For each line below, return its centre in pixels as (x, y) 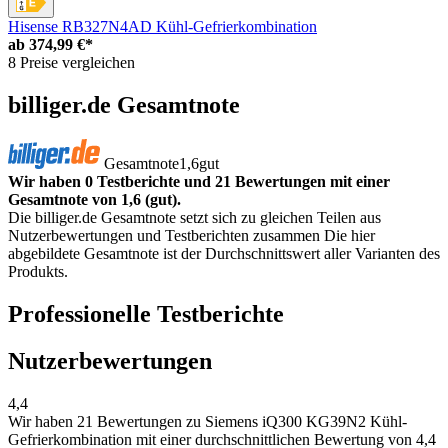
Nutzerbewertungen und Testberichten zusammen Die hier (191, 235)
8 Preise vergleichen (71, 62)
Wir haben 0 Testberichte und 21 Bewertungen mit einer (199, 181)
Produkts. (38, 271)
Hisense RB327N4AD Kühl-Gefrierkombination (162, 26)
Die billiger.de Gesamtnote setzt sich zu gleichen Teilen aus (194, 217)
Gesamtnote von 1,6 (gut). (94, 199)
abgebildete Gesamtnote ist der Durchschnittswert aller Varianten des (224, 253)
